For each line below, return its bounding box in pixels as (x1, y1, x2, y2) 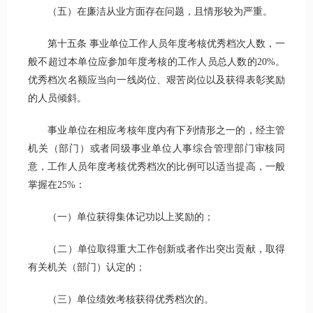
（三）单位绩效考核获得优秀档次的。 (28, 294, 214, 305)
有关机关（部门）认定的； (28, 262, 145, 273)
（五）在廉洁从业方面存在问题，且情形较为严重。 (28, 6, 272, 17)
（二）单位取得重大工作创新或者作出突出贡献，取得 (28, 244, 285, 255)
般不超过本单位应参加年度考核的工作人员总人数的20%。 (28, 57, 285, 68)
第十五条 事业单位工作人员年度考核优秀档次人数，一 (28, 38, 285, 50)
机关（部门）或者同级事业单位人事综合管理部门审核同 (28, 143, 285, 154)
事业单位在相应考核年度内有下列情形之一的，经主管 (28, 125, 285, 136)
